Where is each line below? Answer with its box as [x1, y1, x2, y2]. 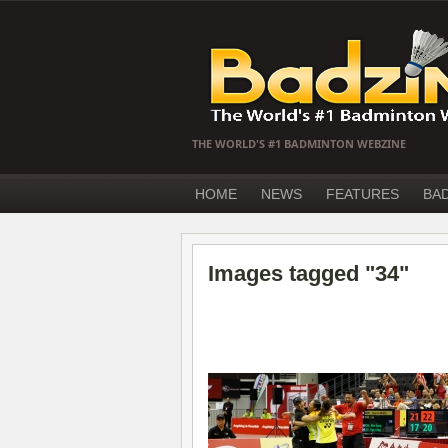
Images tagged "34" [208, 261, 409, 286]
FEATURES [326, 186, 399, 202]
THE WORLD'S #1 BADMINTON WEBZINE [192, 136, 406, 151]
